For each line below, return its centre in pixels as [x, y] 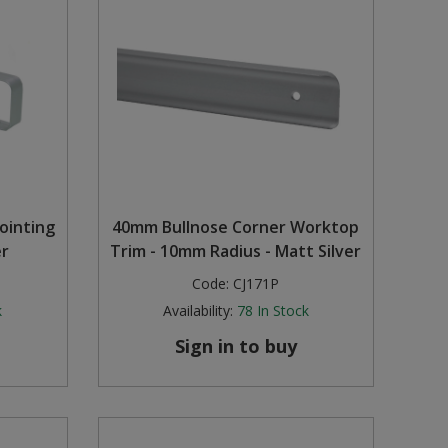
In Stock [282, 311]
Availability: [197, 311]
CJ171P [256, 284]
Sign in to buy [235, 346]
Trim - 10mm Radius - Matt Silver [236, 251]
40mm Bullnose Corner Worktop [236, 227]
